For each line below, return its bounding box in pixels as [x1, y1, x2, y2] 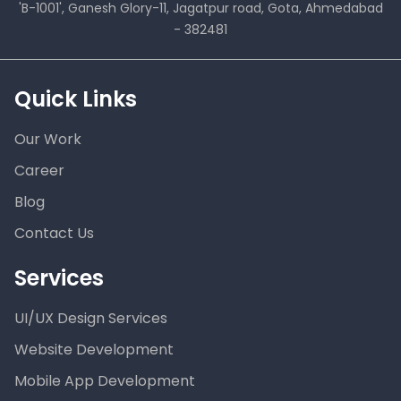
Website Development [14, 339, 174, 361]
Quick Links [14, 84, 137, 115]
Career [14, 160, 64, 182]
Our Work [14, 129, 81, 150]
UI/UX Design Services [14, 308, 167, 329]
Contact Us [14, 223, 94, 244]
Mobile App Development [14, 371, 195, 392]
